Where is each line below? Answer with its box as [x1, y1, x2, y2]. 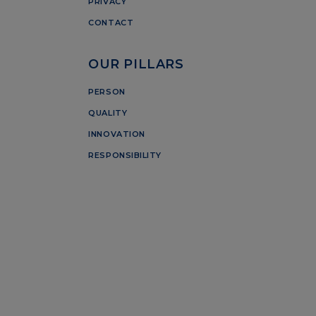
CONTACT [88, 18, 134, 28]
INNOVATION [88, 128, 145, 139]
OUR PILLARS [88, 56, 184, 71]
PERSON [88, 86, 126, 97]
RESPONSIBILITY [88, 150, 162, 160]
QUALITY [88, 107, 128, 118]
